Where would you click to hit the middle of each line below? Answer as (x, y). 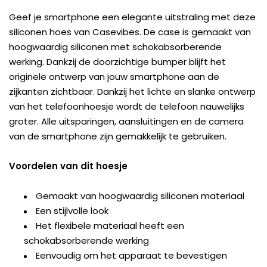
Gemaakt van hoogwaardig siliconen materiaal (140, 196)
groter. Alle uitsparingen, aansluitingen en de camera (126, 122)
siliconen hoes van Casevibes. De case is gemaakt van (130, 32)
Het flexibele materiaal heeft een (110, 226)
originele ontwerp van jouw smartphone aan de (114, 77)
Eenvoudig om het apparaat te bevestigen (131, 256)
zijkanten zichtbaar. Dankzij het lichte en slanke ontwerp (132, 92)
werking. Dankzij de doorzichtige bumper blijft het (117, 62)
